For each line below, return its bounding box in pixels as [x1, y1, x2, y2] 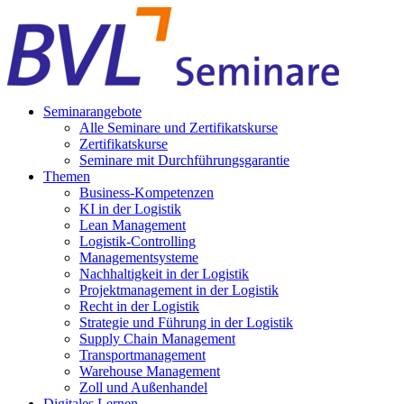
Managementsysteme [79, 250, 198, 265]
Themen [43, 169, 90, 184]
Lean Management [79, 217, 186, 233]
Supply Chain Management [79, 331, 235, 346]
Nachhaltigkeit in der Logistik [79, 266, 249, 281]
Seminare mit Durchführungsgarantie [79, 152, 289, 168]
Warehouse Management [79, 363, 220, 379]
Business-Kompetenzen [79, 185, 214, 200]
